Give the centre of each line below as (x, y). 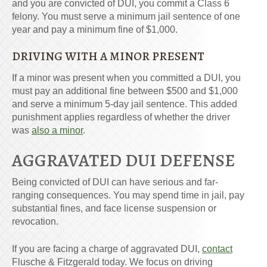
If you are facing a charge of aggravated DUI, (107, 249)
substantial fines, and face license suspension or (114, 209)
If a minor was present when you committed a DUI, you (126, 78)
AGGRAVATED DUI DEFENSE (123, 161)
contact (217, 249)
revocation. (35, 222)
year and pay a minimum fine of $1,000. (95, 30)
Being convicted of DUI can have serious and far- (115, 182)
